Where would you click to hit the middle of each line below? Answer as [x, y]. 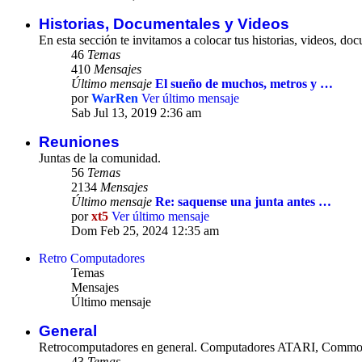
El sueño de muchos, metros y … [244, 84]
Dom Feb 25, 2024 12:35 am [145, 231]
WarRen [115, 99]
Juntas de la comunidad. [100, 158]
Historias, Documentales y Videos [164, 24]
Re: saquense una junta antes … [243, 202]
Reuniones [79, 142]
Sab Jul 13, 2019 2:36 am [136, 113]
